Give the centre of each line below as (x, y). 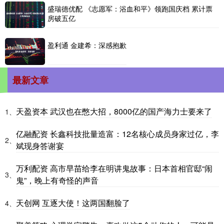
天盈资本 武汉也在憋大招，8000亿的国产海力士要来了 (114, 111)
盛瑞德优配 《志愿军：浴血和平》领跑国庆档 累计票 (130, 8)
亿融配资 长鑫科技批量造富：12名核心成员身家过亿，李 (117, 133)
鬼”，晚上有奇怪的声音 (57, 180)
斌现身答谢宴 (40, 145)
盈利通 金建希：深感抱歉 (87, 45)
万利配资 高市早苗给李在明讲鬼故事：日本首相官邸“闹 (114, 168)
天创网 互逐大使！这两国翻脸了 (73, 202)
